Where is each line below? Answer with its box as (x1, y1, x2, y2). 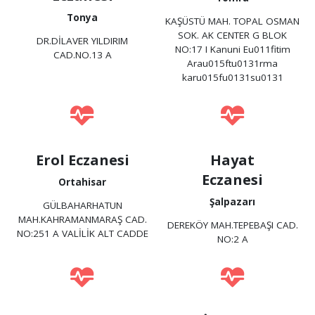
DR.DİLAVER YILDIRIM (37, 34, 129, 48)
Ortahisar (58, 175, 107, 188)
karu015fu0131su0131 (181, 71, 283, 84)
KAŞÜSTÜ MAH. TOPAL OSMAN (165, 15, 300, 28)
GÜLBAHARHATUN (42, 199, 122, 212)
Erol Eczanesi (35, 150, 129, 169)
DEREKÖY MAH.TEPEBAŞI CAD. (167, 219, 298, 232)
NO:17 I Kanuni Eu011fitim (174, 43, 290, 56)
